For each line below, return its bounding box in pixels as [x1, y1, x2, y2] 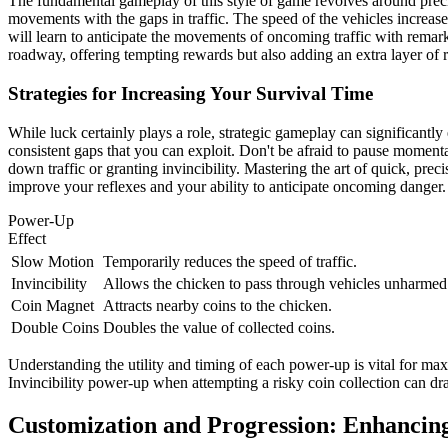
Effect [8, 229, 46, 247]
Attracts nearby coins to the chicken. [103, 296, 332, 314]
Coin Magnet [11, 296, 94, 314]
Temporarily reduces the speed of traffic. [103, 252, 357, 270]
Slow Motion [11, 252, 94, 270]
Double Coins [11, 318, 99, 336]
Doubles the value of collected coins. [103, 318, 335, 336]
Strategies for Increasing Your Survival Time [8, 83, 373, 105]
